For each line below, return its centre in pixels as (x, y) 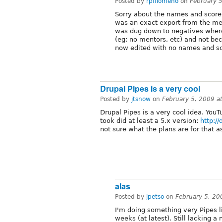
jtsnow (141, 99)
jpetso (155, 197)
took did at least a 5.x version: (150, 120)
